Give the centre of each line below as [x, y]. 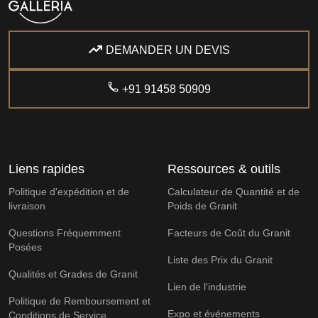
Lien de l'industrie [207, 287]
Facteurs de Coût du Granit [229, 233]
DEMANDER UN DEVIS [168, 50]
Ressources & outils [224, 169]
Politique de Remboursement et [79, 301]
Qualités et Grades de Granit [73, 274]
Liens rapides [46, 169]
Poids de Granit [202, 206]
